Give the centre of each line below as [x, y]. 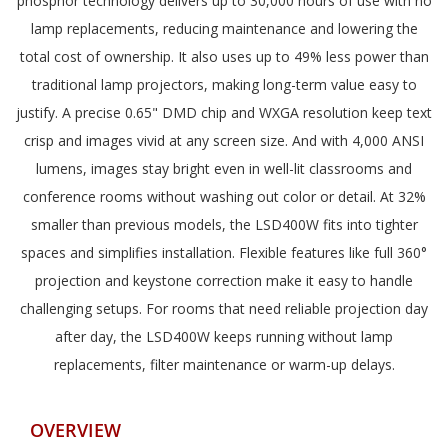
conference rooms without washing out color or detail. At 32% [224, 196]
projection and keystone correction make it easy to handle [224, 280]
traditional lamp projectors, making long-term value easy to [224, 84]
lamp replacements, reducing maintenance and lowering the [224, 28]
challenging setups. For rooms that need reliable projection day [224, 308]
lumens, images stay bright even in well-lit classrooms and [224, 168]
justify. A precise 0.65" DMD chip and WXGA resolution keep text [224, 112]
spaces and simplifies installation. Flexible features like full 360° [224, 252]
